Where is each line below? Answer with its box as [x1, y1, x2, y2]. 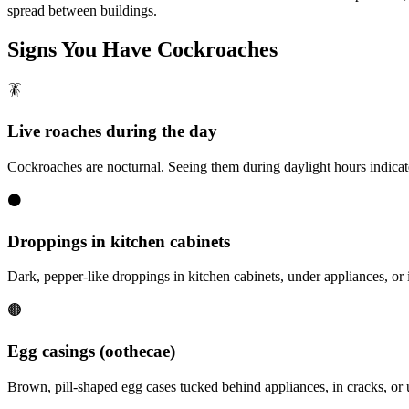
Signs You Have [7, 37, 157, 61]
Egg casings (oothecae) [7, 341, 175, 362]
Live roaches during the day [7, 121, 217, 142]
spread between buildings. [7, 2, 157, 18]
